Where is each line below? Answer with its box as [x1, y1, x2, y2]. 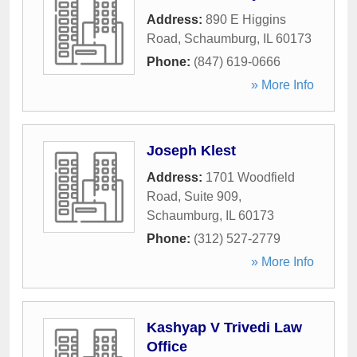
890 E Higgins [206, 13, 286, 26]
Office [147, 339, 187, 355]
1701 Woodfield [206, 171, 295, 184]
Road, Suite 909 [147, 190, 238, 203]
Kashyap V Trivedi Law [147, 320, 302, 335]
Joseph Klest [147, 143, 236, 159]
